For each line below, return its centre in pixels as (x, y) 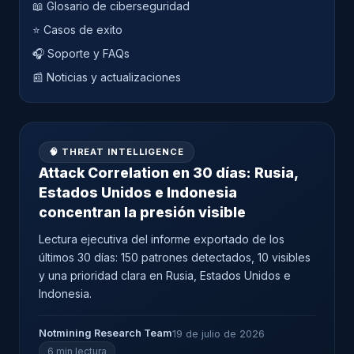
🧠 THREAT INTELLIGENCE (117, 152)
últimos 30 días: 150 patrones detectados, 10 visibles (175, 257)
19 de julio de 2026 (218, 333)
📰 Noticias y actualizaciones (107, 77)
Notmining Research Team (105, 333)
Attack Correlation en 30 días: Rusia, (168, 173)
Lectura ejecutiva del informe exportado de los (162, 239)
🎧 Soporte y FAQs (81, 53)
